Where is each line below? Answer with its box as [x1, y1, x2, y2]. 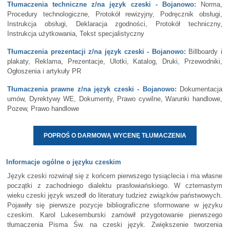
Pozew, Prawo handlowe [7, 105, 79, 112]
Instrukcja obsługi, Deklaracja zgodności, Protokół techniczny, [7, 20, 222, 28]
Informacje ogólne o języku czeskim [6, 158, 121, 166]
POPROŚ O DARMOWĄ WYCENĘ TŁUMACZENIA [43, 132, 186, 139]
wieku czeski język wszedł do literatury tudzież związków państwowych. [7, 191, 222, 199]
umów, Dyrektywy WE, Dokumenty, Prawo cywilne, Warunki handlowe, [7, 95, 222, 103]
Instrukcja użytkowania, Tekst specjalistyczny [7, 30, 144, 37]
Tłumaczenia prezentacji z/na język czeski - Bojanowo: [7, 48, 186, 55]
